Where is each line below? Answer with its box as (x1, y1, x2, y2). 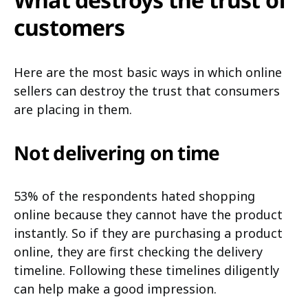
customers (14, 12, 129, 42)
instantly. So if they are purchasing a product (14, 225, 283, 241)
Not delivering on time (14, 140, 220, 166)
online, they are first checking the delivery (14, 243, 263, 260)
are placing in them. (14, 101, 135, 118)
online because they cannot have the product (14, 206, 283, 223)
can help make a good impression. (14, 280, 220, 297)
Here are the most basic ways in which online (14, 64, 282, 80)
